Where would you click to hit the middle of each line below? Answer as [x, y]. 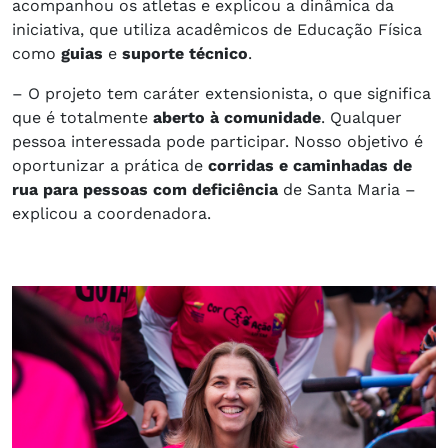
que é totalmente [82, 117]
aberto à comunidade [237, 117]
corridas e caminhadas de [310, 165]
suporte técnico [185, 53]
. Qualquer [361, 117]
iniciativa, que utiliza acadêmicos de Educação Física [217, 29]
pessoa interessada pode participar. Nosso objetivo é [217, 141]
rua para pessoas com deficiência [145, 189]
